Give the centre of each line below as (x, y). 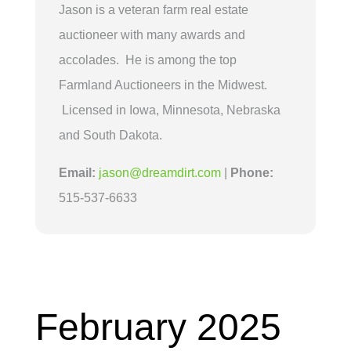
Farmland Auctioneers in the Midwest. (163, 85)
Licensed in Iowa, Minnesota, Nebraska (169, 110)
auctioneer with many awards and (152, 34)
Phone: (251, 172)
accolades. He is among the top (147, 60)
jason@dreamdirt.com (159, 172)
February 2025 (158, 327)
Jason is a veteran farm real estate (153, 9)
